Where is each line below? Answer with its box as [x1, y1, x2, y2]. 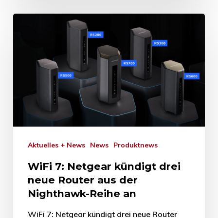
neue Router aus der [27, 174, 138, 186]
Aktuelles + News [32, 141, 85, 149]
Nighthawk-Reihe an [27, 187, 136, 200]
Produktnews [117, 141, 158, 149]
